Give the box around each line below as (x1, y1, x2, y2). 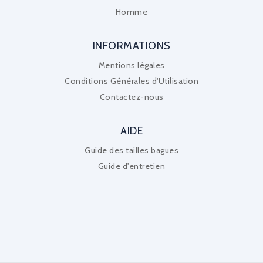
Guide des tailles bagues (85, 144, 178, 156)
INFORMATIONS (92, 39, 171, 52)
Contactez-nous (99, 91, 164, 102)
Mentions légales (98, 59, 165, 70)
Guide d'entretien (97, 160, 166, 171)
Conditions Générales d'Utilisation (65, 75, 198, 86)
